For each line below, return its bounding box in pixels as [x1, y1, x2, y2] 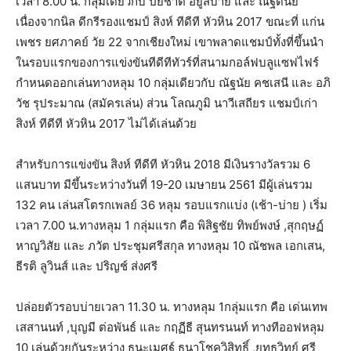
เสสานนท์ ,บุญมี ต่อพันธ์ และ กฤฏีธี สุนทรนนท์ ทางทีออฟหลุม [16, 319, 324, 335]
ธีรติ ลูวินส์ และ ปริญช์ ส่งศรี [16, 258, 157, 273]
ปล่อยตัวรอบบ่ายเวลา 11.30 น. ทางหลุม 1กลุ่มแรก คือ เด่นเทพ [16, 299, 327, 314]
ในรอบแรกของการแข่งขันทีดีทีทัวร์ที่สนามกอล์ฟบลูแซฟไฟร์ [16, 54, 319, 70]
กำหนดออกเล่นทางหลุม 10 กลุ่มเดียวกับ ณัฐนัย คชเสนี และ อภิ [16, 74, 331, 90]
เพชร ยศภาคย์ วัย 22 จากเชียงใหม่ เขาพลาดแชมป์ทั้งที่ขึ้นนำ [16, 34, 324, 49]
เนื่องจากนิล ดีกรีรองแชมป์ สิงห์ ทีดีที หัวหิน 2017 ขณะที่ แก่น [16, 13, 324, 29]
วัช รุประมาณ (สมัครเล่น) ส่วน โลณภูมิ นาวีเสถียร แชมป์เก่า [16, 95, 317, 110]
